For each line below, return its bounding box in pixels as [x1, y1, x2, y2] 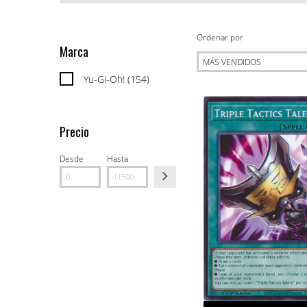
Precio [60, 123, 89, 141]
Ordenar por [197, 32, 243, 44]
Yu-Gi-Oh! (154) [84, 73, 149, 86]
